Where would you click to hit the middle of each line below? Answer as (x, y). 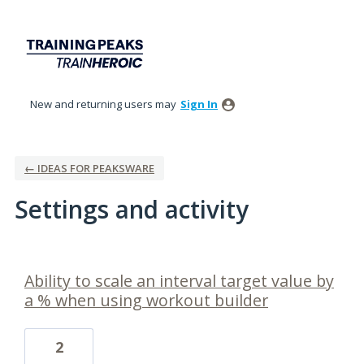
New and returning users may (104, 104)
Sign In (199, 104)
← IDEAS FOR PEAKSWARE (89, 169)
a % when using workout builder (146, 301)
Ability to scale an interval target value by (179, 281)
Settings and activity (132, 210)
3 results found (55, 261)
